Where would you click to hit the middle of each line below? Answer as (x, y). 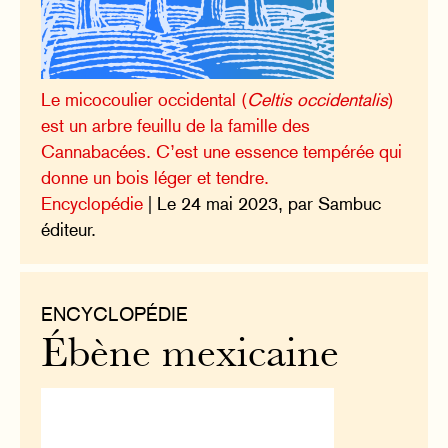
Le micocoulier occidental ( (144, 99)
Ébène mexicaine (190, 356)
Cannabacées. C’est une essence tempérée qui (222, 151)
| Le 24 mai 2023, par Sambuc (262, 203)
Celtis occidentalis (318, 99)
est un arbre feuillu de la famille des (176, 125)
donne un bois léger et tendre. (155, 177)
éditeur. (69, 229)
